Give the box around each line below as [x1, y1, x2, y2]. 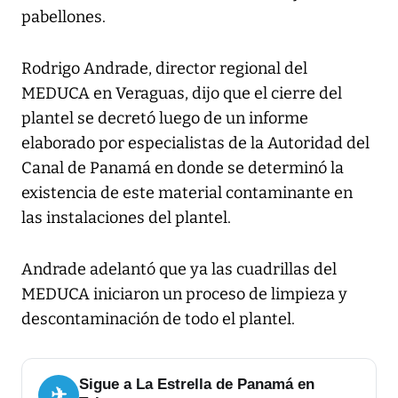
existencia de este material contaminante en [21, 183, 353, 203]
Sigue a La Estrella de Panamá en [79, 376, 314, 394]
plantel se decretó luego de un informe [21, 108, 308, 129]
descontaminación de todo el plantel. [21, 309, 295, 330]
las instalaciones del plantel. [21, 208, 231, 228]
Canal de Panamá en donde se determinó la [21, 158, 344, 179]
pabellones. [21, 7, 106, 28]
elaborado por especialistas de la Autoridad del [21, 133, 370, 154]
